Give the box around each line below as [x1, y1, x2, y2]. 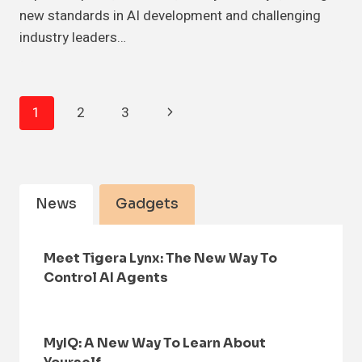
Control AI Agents [44, 268, 168, 286]
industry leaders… [19, 27, 126, 48]
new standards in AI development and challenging [19, 5, 321, 26]
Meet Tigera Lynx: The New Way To [44, 249, 277, 267]
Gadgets [116, 195, 179, 213]
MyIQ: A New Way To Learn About [44, 334, 266, 351]
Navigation [19, 129, 143, 157]
